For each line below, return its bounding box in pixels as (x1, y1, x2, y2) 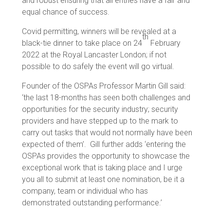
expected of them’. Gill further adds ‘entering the (21, 139, 186, 149)
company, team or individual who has (21, 186, 148, 196)
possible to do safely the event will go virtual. (21, 61, 174, 71)
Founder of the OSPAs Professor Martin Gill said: (21, 81, 185, 91)
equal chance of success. (21, 7, 109, 17)
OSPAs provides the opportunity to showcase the (21, 151, 190, 161)
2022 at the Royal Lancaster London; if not (21, 50, 166, 59)
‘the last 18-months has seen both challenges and (21, 92, 190, 102)
